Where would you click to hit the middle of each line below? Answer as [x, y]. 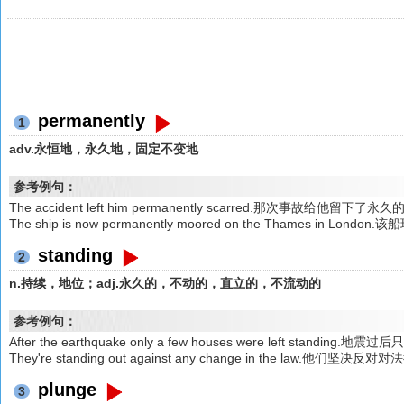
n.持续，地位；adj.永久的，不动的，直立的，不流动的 [165, 283]
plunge [68, 389]
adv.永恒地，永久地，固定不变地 [104, 148]
